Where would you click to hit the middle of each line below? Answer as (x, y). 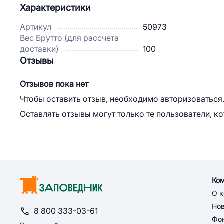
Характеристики (55, 8)
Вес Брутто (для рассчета (69, 38)
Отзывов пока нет (54, 84)
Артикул (36, 27)
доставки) (39, 49)
